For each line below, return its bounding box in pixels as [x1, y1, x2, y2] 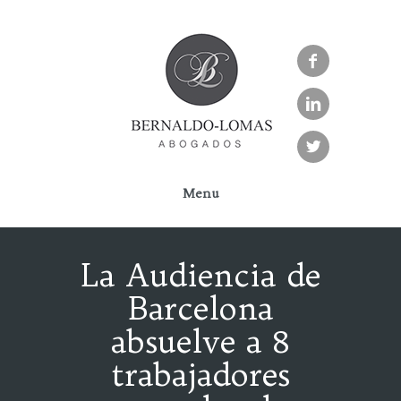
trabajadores [111, 354, 290, 394]
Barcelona [128, 288, 273, 328]
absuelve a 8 [111, 321, 290, 361]
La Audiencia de [81, 255, 320, 294]
